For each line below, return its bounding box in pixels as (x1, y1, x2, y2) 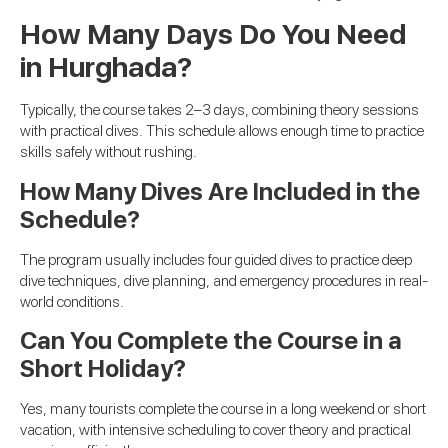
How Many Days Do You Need (20, 17, 406, 52)
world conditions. (20, 292, 124, 311)
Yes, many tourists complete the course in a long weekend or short (20, 400, 426, 419)
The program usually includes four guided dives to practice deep (20, 250, 412, 269)
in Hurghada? (20, 50, 192, 85)
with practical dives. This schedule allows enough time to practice (20, 122, 424, 141)
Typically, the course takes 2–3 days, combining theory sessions (20, 101, 419, 120)
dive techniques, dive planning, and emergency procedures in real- (20, 271, 428, 290)
